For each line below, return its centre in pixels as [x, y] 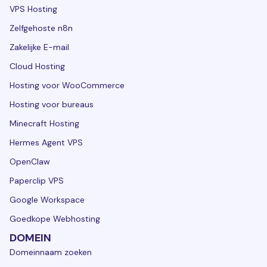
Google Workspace [47, 199]
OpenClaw [30, 161]
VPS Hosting [33, 9]
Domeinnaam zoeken [51, 252]
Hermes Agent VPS [46, 142]
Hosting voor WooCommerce [67, 85]
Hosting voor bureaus [52, 104]
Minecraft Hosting [44, 123]
